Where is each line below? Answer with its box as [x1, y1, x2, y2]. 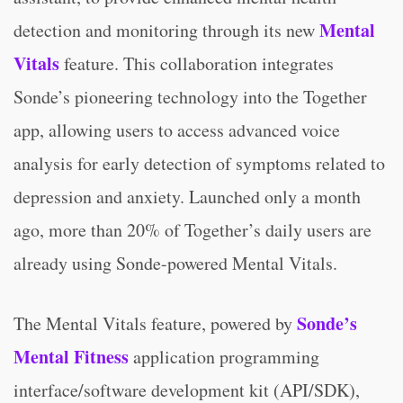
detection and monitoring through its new [13, 18, 319, 42]
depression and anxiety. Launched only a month [13, 184, 361, 209]
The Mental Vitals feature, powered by [13, 311, 297, 336]
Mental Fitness [13, 344, 129, 370]
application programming [129, 345, 319, 369]
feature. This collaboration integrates [59, 51, 334, 76]
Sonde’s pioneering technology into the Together [13, 85, 367, 109]
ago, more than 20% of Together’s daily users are [13, 218, 372, 242]
